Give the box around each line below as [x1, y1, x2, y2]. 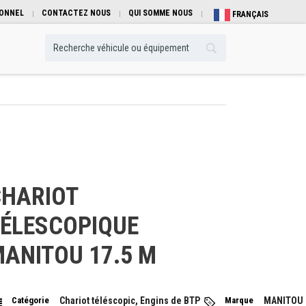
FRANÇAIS [230, 10, 268, 20]
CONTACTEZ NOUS [42, 8, 111, 18]
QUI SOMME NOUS [128, 8, 193, 18]
